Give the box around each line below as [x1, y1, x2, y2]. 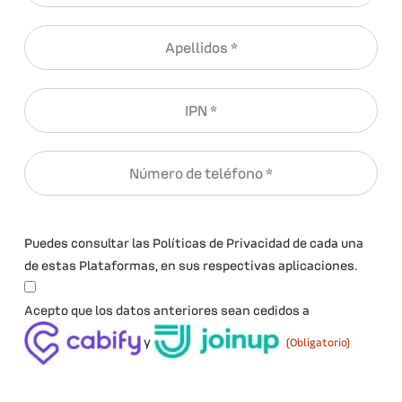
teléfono [200, 200, 258, 219]
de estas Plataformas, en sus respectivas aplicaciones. [24, 256, 357, 273]
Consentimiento [200, 277, 305, 296]
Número [200, 152, 252, 170]
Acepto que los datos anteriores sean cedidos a [24, 301, 310, 318]
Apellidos [200, 26, 261, 45]
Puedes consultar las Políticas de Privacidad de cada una [24, 233, 363, 250]
